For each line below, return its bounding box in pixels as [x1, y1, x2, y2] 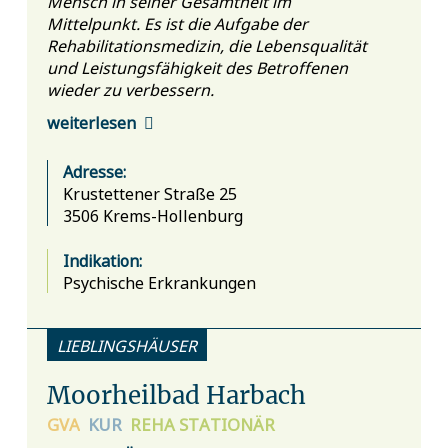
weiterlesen [46, 111, 136, 134]
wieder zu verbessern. [46, 77, 214, 100]
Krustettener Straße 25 [62, 181, 237, 204]
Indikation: [62, 248, 142, 271]
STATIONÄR [179, 412, 276, 436]
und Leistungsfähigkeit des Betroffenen [46, 55, 348, 78]
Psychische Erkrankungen [62, 270, 256, 293]
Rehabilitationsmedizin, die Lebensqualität [46, 33, 367, 56]
